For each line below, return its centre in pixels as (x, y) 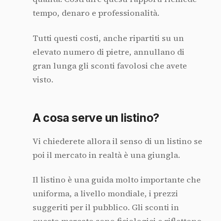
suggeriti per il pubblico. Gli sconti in (106, 208)
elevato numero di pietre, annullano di (108, 52)
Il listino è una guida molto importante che (116, 180)
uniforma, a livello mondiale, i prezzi (105, 194)
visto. (43, 79)
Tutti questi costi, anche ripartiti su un (108, 38)
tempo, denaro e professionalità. (96, 13)
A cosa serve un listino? (96, 118)
